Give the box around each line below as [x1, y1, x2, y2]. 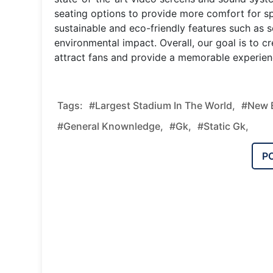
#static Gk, [197, 119, 249, 132]
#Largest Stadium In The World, [89, 99, 235, 112]
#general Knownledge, [57, 119, 163, 132]
